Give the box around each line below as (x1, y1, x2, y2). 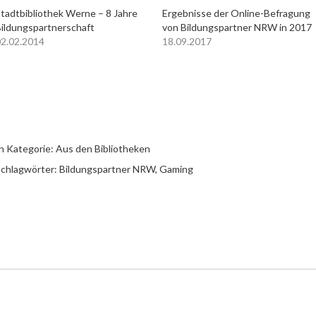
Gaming (159, 163, 193, 175)
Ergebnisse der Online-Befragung (162, 7, 311, 19)
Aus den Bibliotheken (55, 142, 150, 154)
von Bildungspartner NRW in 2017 (162, 21, 312, 33)
